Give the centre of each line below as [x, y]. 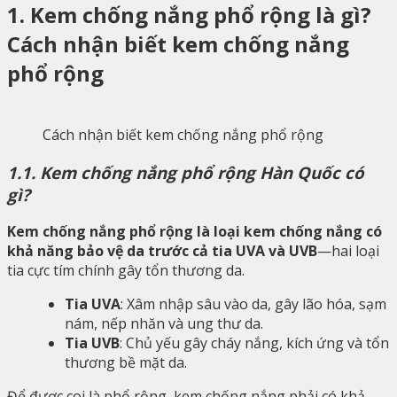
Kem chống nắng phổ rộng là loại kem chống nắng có [195, 232]
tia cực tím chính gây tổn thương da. [126, 271]
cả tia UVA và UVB [255, 251]
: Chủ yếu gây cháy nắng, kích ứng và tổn [254, 343]
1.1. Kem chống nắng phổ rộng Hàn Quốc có [186, 172]
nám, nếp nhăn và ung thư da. [164, 324]
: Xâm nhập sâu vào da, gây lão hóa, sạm [253, 304]
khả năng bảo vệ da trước [100, 251]
